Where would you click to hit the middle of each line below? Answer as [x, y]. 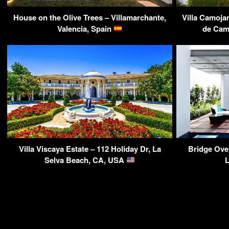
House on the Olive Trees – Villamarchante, [90, 17]
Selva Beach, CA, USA [85, 160]
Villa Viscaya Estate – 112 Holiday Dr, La [90, 148]
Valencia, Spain [85, 28]
